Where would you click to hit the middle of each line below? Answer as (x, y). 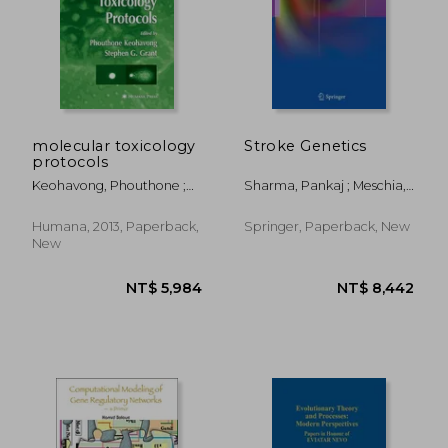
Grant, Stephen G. (89, 202)
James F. (271, 202)
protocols (70, 161)
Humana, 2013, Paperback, (116, 226)
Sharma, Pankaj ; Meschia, (325, 185)
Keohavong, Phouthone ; (109, 185)
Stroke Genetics (305, 145)
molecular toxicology (114, 145)
